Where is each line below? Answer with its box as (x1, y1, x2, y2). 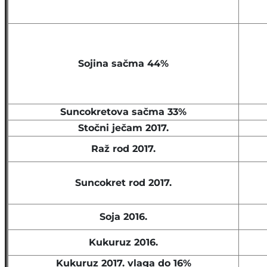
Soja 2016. (100, 211, 147, 222)
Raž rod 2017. (91, 143, 156, 154)
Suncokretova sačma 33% (60, 106, 187, 117)
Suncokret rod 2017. (75, 177, 172, 188)
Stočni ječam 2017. (78, 122, 169, 133)
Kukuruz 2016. (89, 237, 158, 248)
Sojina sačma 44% (78, 58, 169, 69)
